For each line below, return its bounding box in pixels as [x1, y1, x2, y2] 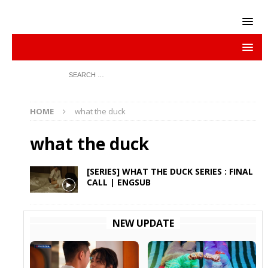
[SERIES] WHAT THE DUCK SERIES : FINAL [87, 166, 254, 177]
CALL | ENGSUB [87, 176, 151, 188]
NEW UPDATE [112, 217, 174, 230]
